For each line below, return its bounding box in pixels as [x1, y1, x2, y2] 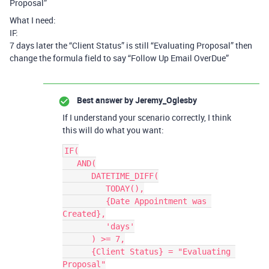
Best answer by [77, 94, 133, 106]
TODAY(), [62, 184, 106, 193]
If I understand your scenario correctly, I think [62, 112, 231, 123]
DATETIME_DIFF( [62, 171, 91, 181]
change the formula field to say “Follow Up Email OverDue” [10, 52, 229, 64]
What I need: [10, 14, 56, 26]
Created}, [62, 209, 106, 219]
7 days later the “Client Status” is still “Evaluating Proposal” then [10, 40, 252, 51]
